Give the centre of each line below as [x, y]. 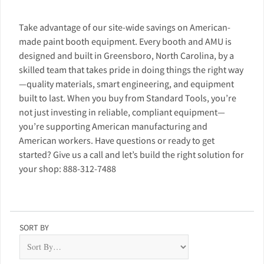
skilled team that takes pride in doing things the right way [131, 69]
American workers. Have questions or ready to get [117, 140]
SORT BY [34, 227]
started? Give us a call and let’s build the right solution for [131, 154]
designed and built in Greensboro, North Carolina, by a [126, 55]
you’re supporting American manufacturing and [113, 126]
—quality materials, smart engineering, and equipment [126, 83]
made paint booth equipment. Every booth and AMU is [125, 41]
